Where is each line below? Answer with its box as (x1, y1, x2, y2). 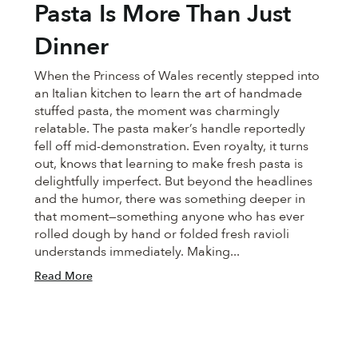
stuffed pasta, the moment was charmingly (34, 101, 280, 120)
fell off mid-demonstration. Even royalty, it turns (34, 137, 308, 155)
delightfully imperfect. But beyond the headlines (34, 172, 312, 190)
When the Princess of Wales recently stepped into (34, 66, 320, 85)
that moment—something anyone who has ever (34, 207, 304, 225)
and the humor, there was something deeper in (34, 189, 305, 208)
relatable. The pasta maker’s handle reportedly (34, 119, 305, 137)
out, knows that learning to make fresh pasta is (34, 154, 303, 173)
